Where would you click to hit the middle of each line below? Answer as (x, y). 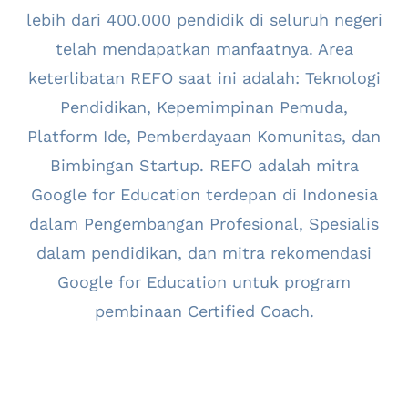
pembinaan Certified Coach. (204, 311)
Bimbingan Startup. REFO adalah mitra (204, 166)
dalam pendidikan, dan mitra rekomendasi (204, 253)
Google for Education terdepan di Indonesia (204, 195)
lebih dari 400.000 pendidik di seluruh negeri (204, 20)
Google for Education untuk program (204, 282)
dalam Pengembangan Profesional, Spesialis (204, 224)
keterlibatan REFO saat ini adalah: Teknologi (204, 78)
